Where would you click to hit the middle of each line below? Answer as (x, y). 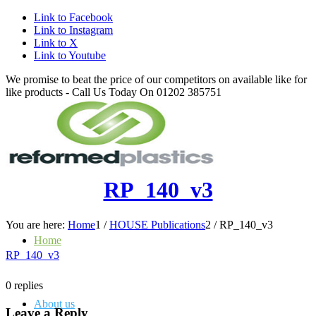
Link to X (56, 43)
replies (29, 285)
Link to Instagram (73, 30)
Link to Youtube (70, 55)
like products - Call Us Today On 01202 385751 (114, 92)
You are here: (35, 224)
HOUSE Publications (157, 224)
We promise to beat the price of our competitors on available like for (156, 79)
